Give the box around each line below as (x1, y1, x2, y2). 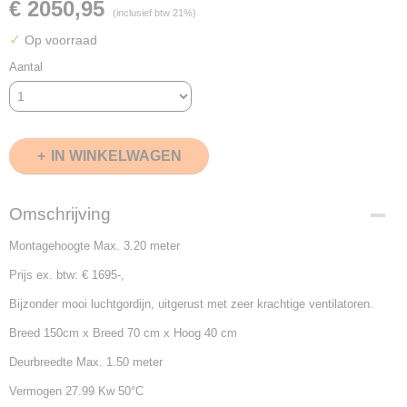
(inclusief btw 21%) (113, 7, 196, 18)
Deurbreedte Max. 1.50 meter (9, 355, 163, 369)
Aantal (9, 60, 43, 74)
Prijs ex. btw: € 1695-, (9, 268, 124, 282)
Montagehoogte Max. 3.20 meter (9, 239, 180, 253)
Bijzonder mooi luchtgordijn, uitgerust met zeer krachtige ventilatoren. (9, 297, 373, 311)
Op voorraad (21, 33, 97, 47)
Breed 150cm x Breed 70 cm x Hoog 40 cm (9, 326, 237, 340)
